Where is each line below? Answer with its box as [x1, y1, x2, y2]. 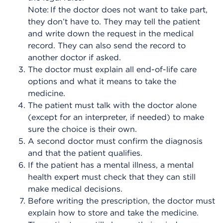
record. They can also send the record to [28, 40, 186, 50]
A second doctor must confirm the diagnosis [28, 136, 203, 146]
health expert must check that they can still [28, 172, 196, 182]
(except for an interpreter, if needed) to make [28, 112, 204, 122]
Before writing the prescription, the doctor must [28, 196, 215, 206]
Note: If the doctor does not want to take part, [28, 4, 208, 14]
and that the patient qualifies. [28, 148, 142, 158]
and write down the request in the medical [28, 28, 194, 38]
